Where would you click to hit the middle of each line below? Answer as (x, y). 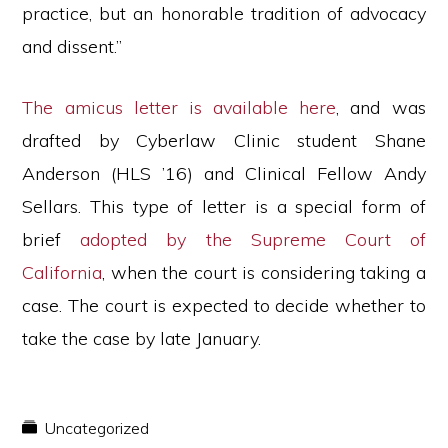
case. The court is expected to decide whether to (224, 305)
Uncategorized (97, 428)
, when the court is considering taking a (264, 272)
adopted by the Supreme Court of (253, 239)
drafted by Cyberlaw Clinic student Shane (224, 140)
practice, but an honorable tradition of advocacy (224, 13)
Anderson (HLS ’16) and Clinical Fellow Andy (224, 173)
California (62, 272)
